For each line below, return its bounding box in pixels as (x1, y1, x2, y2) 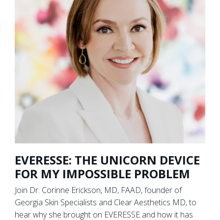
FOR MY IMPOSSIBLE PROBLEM (15, 165, 190, 182)
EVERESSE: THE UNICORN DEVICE (15, 152, 200, 168)
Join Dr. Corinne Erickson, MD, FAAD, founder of (15, 185, 182, 196)
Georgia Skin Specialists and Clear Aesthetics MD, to (15, 197, 196, 208)
